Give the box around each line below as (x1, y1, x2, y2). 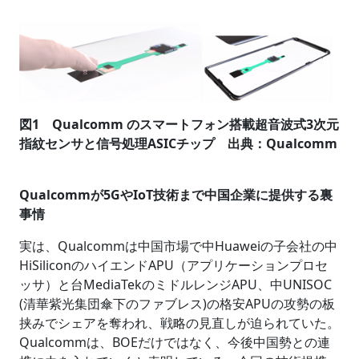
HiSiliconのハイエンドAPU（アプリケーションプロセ (19, 256, 328, 275)
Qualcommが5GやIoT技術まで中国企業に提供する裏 (19, 186, 333, 204)
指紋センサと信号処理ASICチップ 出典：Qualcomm (19, 135, 337, 153)
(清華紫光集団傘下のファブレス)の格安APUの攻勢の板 (19, 295, 335, 313)
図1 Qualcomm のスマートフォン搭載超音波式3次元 (19, 115, 339, 134)
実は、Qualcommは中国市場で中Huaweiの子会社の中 (19, 237, 337, 256)
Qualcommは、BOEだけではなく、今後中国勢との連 (19, 333, 330, 352)
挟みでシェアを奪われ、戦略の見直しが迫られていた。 (19, 314, 340, 333)
